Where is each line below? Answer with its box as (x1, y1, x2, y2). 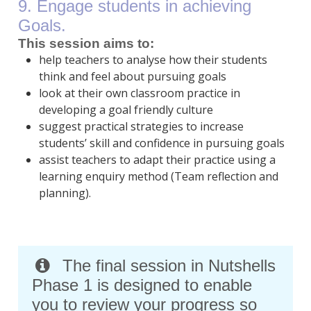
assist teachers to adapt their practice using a (38, 152, 276, 168)
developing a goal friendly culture (38, 102, 213, 118)
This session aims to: (17, 36, 154, 51)
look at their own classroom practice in (38, 85, 240, 101)
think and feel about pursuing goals (38, 69, 226, 85)
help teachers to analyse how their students (38, 52, 267, 68)
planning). (38, 185, 91, 201)
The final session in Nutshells (62, 256, 276, 276)
